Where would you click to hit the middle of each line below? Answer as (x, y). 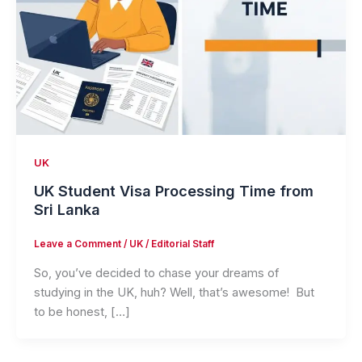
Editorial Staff (182, 244)
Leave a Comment (77, 244)
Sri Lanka (67, 209)
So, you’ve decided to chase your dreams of (156, 273)
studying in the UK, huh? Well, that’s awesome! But (174, 292)
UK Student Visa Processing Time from (173, 190)
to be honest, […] (82, 311)
